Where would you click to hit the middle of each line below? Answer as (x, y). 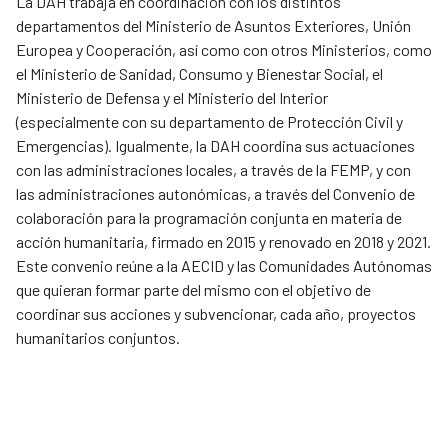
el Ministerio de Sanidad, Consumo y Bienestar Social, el (199, 74)
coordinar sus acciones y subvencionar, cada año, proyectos (216, 314)
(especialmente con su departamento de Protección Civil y (209, 122)
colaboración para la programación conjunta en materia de (209, 218)
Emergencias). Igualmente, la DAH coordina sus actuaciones (215, 146)
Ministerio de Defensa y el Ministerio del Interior (172, 98)
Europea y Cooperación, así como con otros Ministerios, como (224, 50)
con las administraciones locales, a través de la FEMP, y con (213, 170)
